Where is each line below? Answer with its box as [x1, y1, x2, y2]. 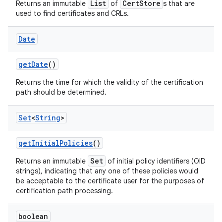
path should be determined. [16, 88, 107, 97]
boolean [18, 212, 48, 221]
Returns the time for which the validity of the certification [16, 78, 203, 87]
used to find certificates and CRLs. [16, 9, 129, 18]
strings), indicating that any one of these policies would [16, 166, 198, 175]
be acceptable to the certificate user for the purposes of [16, 176, 204, 185]
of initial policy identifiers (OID [106, 157, 206, 166]
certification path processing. [16, 186, 113, 195]
